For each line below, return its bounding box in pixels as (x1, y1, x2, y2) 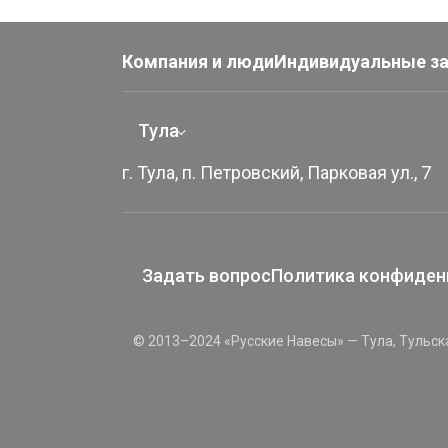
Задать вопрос (142, 264, 271, 286)
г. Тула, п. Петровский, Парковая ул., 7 (122, 162, 431, 183)
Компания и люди (122, 51, 274, 72)
